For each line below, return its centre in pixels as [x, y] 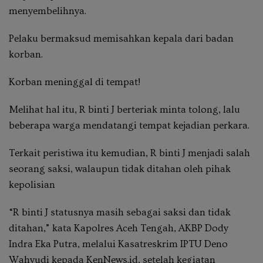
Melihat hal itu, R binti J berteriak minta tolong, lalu [124, 109]
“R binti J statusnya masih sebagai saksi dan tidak [120, 212]
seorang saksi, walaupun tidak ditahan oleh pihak [120, 168]
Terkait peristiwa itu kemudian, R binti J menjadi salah [129, 153]
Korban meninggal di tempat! [75, 82]
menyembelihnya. [48, 11]
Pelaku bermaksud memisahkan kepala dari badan [121, 38]
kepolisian [32, 184]
